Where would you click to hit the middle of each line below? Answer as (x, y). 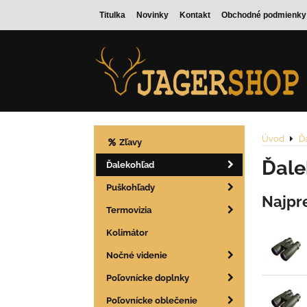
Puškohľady (131, 188)
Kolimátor (127, 233)
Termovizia (129, 210)
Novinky (152, 15)
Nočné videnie (137, 256)
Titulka (112, 15)
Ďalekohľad (130, 165)
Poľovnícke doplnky (148, 278)
